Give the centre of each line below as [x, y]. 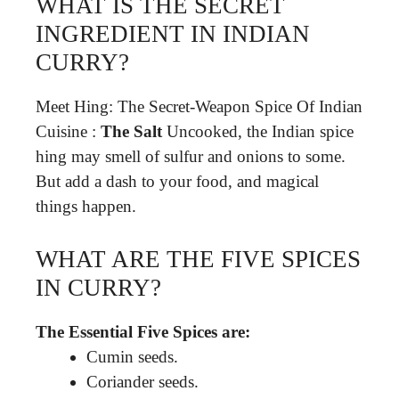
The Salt [131, 131]
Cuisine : [68, 131]
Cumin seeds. [132, 356]
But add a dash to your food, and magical [177, 181]
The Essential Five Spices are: [143, 331]
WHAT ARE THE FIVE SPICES [198, 259]
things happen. [86, 206]
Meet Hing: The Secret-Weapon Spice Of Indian [199, 106]
